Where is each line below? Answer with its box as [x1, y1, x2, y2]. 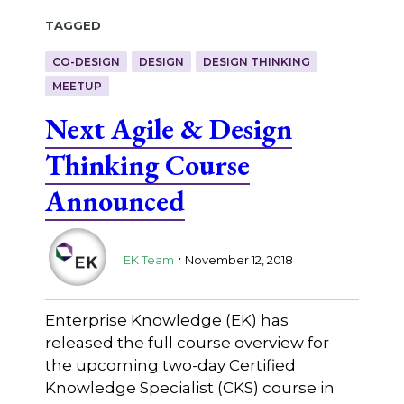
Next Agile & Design [44, 110, 292, 148]
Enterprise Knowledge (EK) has [44, 311, 289, 330]
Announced [44, 182, 185, 220]
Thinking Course [44, 146, 250, 184]
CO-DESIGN [51, 55, 120, 69]
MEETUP [51, 79, 102, 94]
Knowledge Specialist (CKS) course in [44, 379, 335, 398]
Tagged [44, 13, 101, 34]
